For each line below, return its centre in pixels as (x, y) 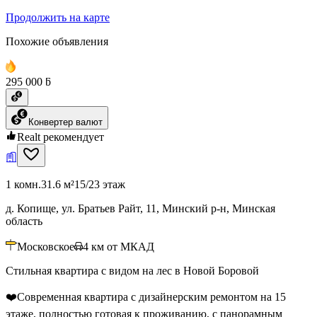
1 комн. (23, 184)
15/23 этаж (100, 184)
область (24, 221)
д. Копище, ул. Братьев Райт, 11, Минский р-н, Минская (140, 208)
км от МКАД (123, 246)
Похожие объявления (57, 41)
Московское (46, 246)
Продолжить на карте (58, 17)
